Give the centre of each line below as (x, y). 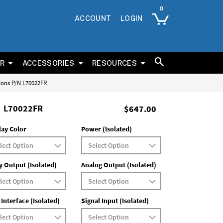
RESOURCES (114, 63)
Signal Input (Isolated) (115, 201)
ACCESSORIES (48, 63)
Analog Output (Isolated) (118, 165)
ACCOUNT (93, 19)
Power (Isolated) (106, 129)
